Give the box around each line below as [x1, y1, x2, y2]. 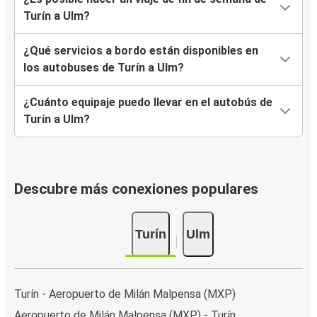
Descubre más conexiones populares [14, 180, 258, 198]
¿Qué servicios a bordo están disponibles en [23, 44, 258, 58]
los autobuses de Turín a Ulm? [23, 61, 184, 75]
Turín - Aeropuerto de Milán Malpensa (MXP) [14, 287, 236, 301]
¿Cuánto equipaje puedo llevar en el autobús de [23, 96, 272, 110]
